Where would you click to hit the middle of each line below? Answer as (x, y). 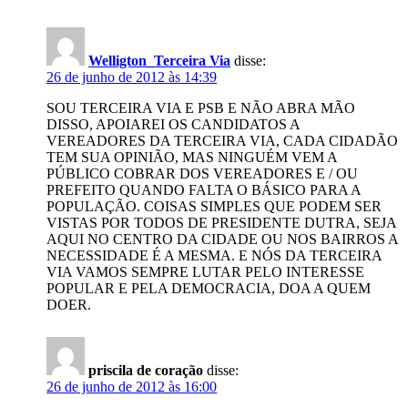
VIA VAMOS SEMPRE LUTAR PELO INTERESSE (206, 272)
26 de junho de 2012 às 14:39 (132, 77)
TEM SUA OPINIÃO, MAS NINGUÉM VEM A (192, 157)
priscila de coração (146, 370)
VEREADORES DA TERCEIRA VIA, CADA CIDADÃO (223, 141)
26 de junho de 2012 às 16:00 (132, 387)
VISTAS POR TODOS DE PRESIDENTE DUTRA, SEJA (222, 223)
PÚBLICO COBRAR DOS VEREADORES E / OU (203, 173)
